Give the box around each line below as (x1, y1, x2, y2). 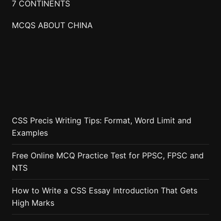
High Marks (11, 198, 54, 208)
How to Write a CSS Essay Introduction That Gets (11, 185, 197, 196)
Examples (11, 128, 48, 138)
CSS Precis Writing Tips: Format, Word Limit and (11, 115, 191, 126)
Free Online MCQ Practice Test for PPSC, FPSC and (11, 150, 204, 161)
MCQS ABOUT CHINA (11, 20, 93, 30)
